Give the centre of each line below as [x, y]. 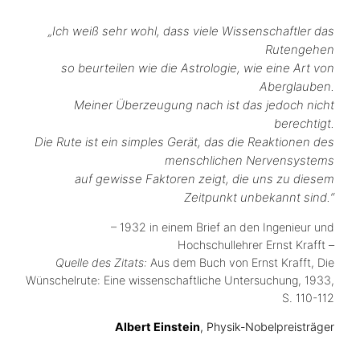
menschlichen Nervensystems [250, 160]
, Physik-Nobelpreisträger [267, 327]
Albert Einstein [157, 327]
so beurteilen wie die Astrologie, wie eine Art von [198, 68]
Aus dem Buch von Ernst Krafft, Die [242, 262]
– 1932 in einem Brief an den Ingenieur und [223, 227]
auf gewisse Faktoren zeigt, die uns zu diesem [205, 179]
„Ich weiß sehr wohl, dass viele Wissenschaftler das [191, 31]
